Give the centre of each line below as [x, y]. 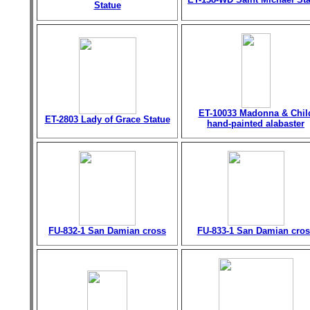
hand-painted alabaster [256, 124]
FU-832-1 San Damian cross [107, 231]
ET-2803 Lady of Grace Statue [107, 119]
